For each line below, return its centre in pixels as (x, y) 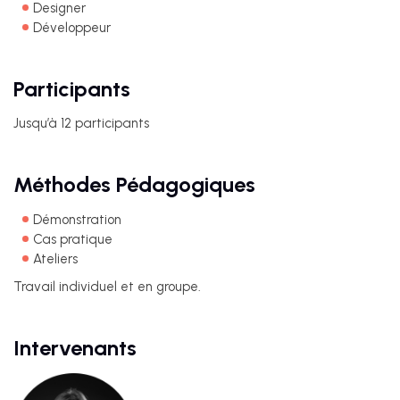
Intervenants (75, 348)
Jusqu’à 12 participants (81, 123)
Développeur (72, 28)
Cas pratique (73, 239)
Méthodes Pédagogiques (134, 184)
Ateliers (55, 259)
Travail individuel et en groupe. (107, 287)
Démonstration (77, 220)
